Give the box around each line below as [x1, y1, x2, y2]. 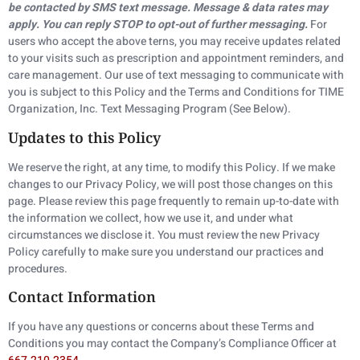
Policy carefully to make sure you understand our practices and [8, 243, 324, 260]
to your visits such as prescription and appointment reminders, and [8, 50, 344, 67]
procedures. [8, 260, 67, 277]
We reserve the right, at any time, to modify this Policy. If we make [8, 158, 335, 176]
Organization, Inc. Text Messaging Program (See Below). [8, 100, 291, 118]
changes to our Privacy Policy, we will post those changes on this [8, 175, 333, 193]
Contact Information [8, 287, 156, 307]
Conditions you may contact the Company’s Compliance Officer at [8, 335, 337, 353]
